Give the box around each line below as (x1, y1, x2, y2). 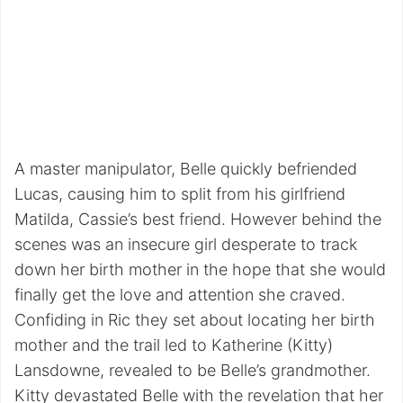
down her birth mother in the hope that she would (14, 260, 386, 280)
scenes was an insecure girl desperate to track (14, 235, 357, 255)
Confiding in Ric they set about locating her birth (14, 310, 375, 330)
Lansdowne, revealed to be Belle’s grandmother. (14, 361, 371, 381)
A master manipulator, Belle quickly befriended (14, 159, 357, 179)
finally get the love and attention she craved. (14, 285, 345, 305)
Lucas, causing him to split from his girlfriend (14, 184, 345, 204)
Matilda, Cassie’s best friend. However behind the (14, 210, 381, 229)
